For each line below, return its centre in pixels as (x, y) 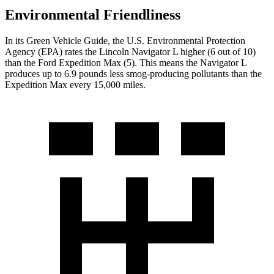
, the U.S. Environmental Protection (176, 40)
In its (16, 40)
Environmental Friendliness (93, 15)
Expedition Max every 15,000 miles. (75, 84)
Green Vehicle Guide (67, 40)
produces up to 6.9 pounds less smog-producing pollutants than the (133, 73)
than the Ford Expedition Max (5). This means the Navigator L (126, 62)
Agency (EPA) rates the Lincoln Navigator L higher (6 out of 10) (130, 51)
